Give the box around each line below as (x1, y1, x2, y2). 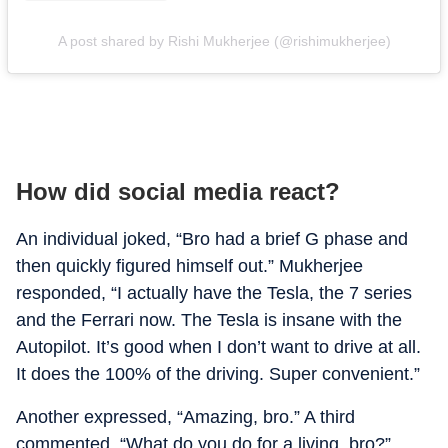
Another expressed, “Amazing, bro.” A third (16, 407, 355, 427)
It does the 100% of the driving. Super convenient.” (16, 364, 420, 384)
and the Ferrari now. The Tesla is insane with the (16, 310, 402, 330)
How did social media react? (16, 178, 340, 205)
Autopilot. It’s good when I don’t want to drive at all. (16, 337, 421, 357)
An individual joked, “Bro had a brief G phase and (16, 229, 408, 249)
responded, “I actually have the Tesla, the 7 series (16, 283, 412, 303)
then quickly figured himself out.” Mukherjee (16, 256, 363, 276)
